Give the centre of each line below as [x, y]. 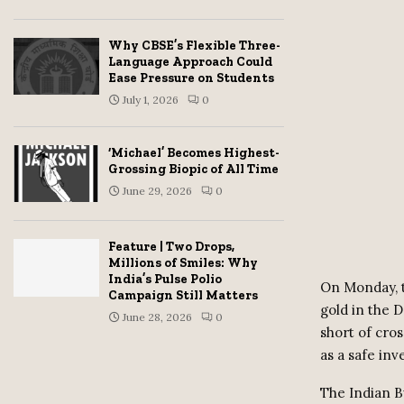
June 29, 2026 [157, 191]
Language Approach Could [190, 62]
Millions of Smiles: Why [183, 263]
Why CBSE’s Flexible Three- [194, 46]
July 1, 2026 [151, 100]
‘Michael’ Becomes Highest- [194, 153]
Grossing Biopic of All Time [193, 169]
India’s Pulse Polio [165, 280]
